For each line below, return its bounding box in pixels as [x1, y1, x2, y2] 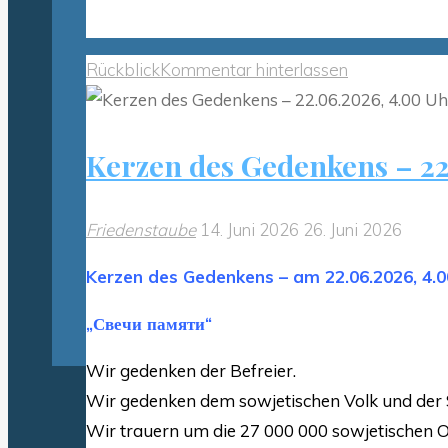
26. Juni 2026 [303, 218, 402, 240]
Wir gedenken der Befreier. [86, 359, 296, 381]
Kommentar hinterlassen [160, 58, 348, 80]
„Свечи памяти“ [86, 312, 212, 334]
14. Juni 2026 [200, 218, 303, 240]
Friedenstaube [86, 218, 196, 240]
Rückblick [86, 58, 160, 80]
